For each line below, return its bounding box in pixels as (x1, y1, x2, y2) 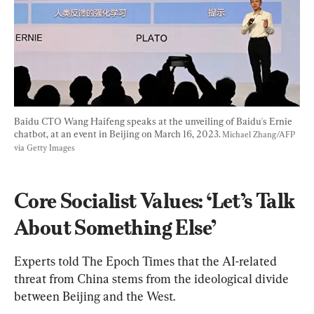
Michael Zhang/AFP (222, 129, 297, 139)
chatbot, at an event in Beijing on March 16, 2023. (14, 128, 222, 139)
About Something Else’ (14, 214, 217, 240)
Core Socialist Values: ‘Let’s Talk (14, 188, 299, 213)
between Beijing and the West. (14, 288, 175, 303)
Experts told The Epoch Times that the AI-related (14, 253, 280, 268)
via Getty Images (14, 142, 75, 153)
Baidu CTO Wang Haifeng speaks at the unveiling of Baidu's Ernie (14, 115, 294, 127)
